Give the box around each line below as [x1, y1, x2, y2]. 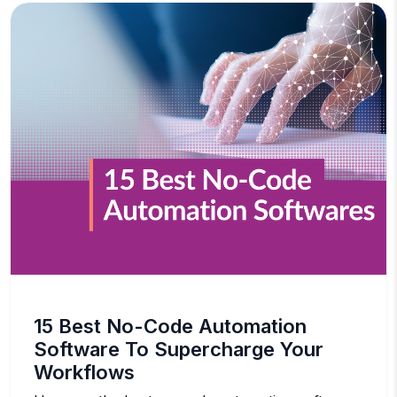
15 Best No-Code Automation [34, 314, 307, 338]
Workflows [34, 360, 135, 384]
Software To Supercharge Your [34, 337, 323, 361]
